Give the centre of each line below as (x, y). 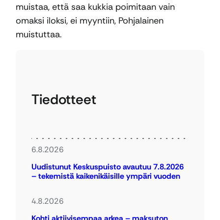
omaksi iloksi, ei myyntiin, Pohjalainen (90, 21)
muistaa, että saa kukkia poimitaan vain (95, 7)
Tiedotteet (64, 99)
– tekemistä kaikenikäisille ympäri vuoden (106, 176)
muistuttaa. (39, 35)
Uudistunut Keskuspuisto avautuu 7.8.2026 (108, 166)
